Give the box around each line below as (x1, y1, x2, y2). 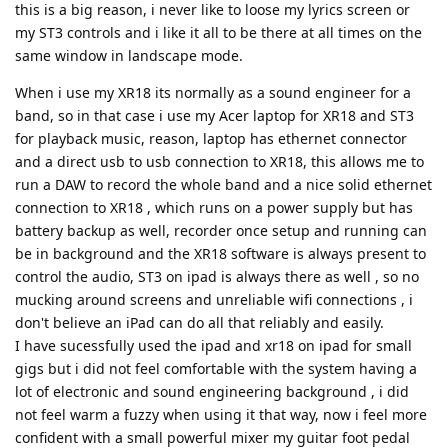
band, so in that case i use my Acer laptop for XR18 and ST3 (15, 106, 414, 126)
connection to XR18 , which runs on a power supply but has (15, 198, 413, 218)
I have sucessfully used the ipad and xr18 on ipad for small (15, 336, 412, 356)
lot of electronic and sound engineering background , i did (15, 382, 409, 402)
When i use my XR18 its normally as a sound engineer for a (15, 83, 411, 103)
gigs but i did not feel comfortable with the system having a (15, 359, 417, 379)
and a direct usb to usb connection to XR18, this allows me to (15, 152, 424, 172)
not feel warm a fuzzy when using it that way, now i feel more (15, 405, 427, 425)
